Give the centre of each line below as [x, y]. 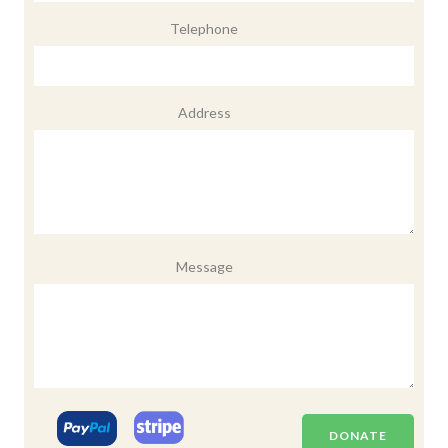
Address [204, 112]
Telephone [204, 28]
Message [204, 266]
